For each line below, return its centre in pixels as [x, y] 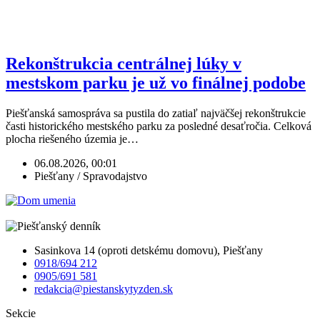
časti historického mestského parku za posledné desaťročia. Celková [159, 126]
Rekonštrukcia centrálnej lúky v [124, 64]
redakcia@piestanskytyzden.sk [104, 289]
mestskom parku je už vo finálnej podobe [156, 83]
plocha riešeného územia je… [72, 139]
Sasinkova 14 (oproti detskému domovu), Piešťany [149, 251]
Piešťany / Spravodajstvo [91, 176]
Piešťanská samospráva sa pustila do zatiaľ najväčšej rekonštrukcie [156, 114]
